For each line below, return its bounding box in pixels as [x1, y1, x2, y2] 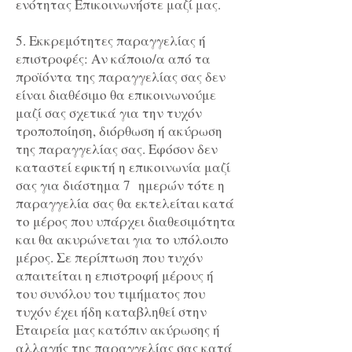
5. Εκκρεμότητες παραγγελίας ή [16, 31, 206, 50]
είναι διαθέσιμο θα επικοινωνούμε [16, 86, 216, 104]
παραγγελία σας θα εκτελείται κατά [16, 194, 234, 213]
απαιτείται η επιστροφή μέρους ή [16, 266, 214, 285]
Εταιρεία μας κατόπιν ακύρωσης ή [16, 321, 220, 339]
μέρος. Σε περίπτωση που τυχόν [16, 248, 203, 267]
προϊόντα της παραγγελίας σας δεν [16, 68, 225, 86]
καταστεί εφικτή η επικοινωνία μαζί [16, 158, 230, 177]
